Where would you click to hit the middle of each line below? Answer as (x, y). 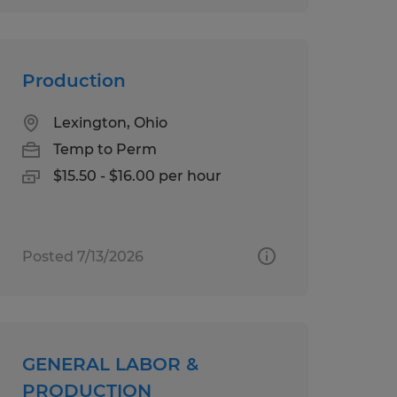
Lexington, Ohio (110, 122)
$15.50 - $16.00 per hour (137, 175)
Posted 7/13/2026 (82, 256)
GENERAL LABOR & (110, 364)
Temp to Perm (105, 149)
